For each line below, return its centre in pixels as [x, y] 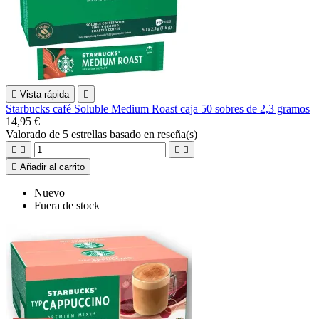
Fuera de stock [67, 205]
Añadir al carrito [52, 167]
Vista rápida [45, 94]
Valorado [27, 134]
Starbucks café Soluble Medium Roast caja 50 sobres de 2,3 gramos [158, 108]
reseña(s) [177, 134]
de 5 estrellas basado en [103, 134]
